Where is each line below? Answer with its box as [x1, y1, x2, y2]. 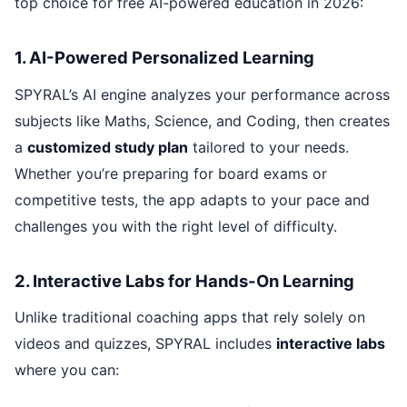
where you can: [15, 361, 119, 380]
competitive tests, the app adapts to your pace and [15, 190, 370, 209]
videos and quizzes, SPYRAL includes [15, 334, 276, 353]
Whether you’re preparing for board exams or [15, 164, 327, 183]
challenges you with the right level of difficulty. [15, 216, 337, 235]
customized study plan [27, 137, 188, 156]
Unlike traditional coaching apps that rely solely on [15, 308, 365, 327]
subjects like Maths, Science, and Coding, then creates [15, 111, 390, 130]
